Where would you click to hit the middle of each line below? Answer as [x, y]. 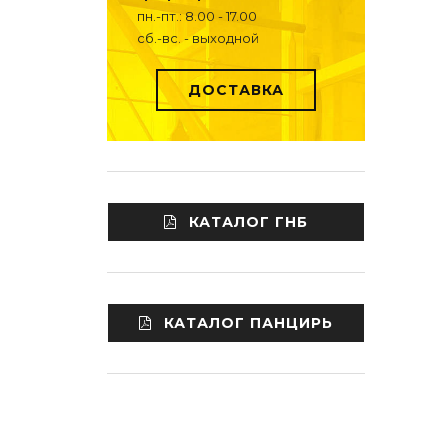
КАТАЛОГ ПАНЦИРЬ [248, 323]
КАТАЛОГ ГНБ [248, 222]
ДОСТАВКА [235, 90]
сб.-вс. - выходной [198, 38]
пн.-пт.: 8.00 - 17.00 [197, 16]
